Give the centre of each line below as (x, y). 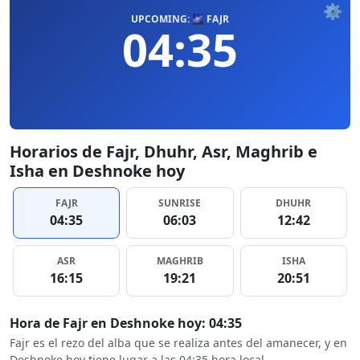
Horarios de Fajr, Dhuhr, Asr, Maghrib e (164, 151)
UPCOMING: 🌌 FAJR (180, 19)
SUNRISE (180, 203)
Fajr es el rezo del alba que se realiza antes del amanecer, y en (178, 343)
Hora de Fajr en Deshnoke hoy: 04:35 (126, 323)
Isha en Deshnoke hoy (97, 171)
